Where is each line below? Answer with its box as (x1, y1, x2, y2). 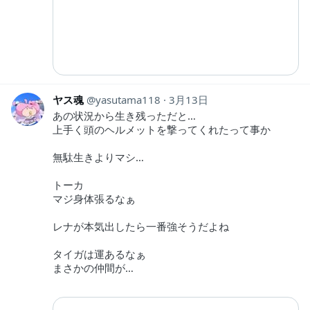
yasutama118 (95, 92, 161, 107)
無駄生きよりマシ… (53, 149, 144, 164)
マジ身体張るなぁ (53, 191, 136, 206)
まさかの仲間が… (53, 260, 134, 275)
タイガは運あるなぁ (53, 246, 146, 261)
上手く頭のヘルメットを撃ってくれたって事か (53, 122, 271, 136)
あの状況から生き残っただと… (53, 108, 196, 122)
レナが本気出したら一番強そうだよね (53, 219, 229, 233)
